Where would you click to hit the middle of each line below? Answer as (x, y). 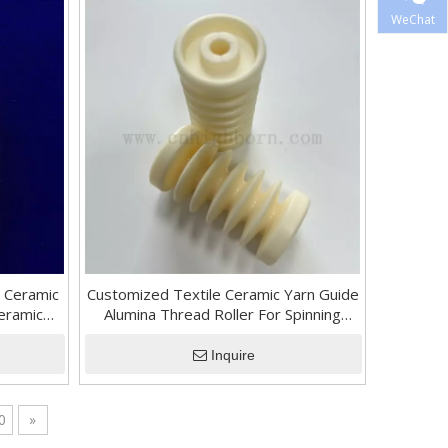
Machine (222, 334)
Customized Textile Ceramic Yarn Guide (222, 294)
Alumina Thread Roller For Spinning (223, 314)
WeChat (412, 19)
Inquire (232, 355)
